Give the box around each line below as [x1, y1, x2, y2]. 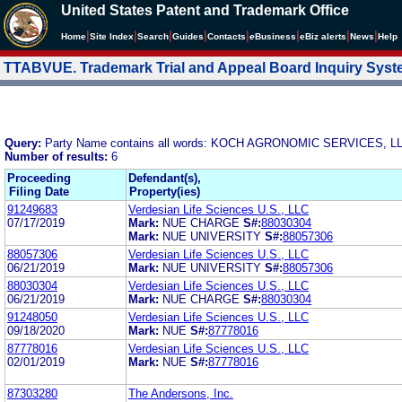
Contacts [207, 31, 246, 41]
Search [137, 31, 169, 41]
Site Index [90, 31, 134, 41]
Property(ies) [129, 184, 200, 198]
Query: [4, 135, 45, 150]
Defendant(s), [128, 170, 201, 185]
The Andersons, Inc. [128, 386, 233, 400]
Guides [172, 31, 204, 41]
